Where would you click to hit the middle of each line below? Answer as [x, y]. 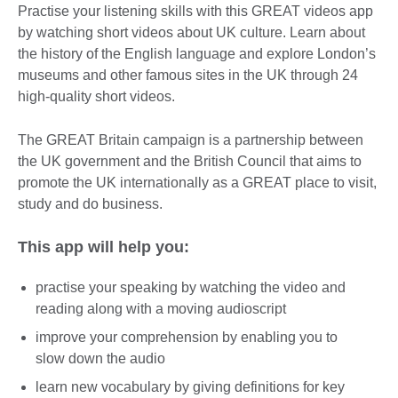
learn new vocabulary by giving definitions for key [190, 386]
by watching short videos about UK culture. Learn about [191, 32]
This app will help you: [103, 247]
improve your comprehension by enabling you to [187, 337]
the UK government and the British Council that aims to [190, 161]
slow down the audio [100, 358]
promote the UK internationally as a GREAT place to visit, [197, 182]
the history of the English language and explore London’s [197, 53]
